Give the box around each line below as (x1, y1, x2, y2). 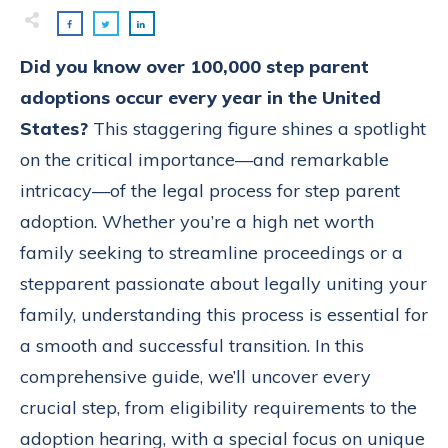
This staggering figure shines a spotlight (88, 117, 426, 141)
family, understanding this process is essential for (20, 303, 428, 327)
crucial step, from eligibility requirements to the (20, 396, 417, 420)
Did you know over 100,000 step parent (20, 55, 369, 79)
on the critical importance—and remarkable (20, 148, 389, 172)
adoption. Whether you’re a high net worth (20, 210, 374, 234)
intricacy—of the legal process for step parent (20, 179, 400, 203)
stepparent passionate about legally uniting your (20, 272, 427, 296)
